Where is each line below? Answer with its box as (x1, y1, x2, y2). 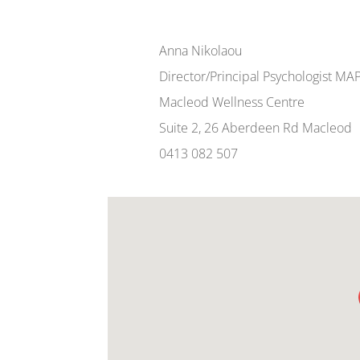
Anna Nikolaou (158, 41, 242, 59)
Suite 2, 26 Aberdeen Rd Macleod (158, 118, 352, 137)
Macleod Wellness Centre (158, 92, 305, 111)
